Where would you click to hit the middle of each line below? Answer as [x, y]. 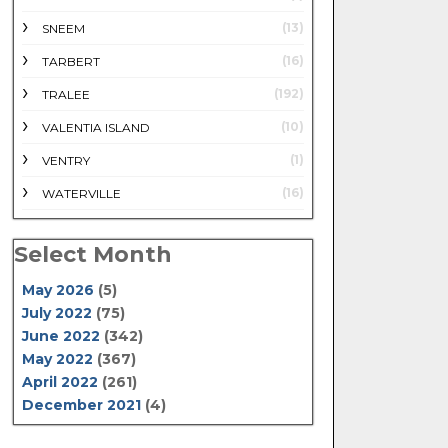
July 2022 [56, 312]
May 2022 [57, 358]
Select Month [92, 254]
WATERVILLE [81, 193]
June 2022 [60, 335]
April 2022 [59, 381]
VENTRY [65, 160]
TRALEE [65, 94]
